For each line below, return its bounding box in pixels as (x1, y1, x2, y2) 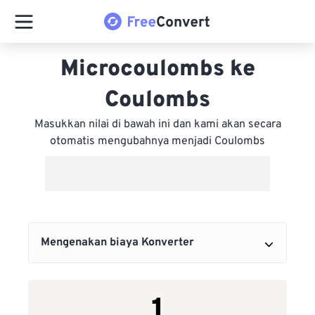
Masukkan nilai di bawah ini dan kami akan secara (34, 117, 281, 131)
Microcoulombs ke (60, 56, 255, 84)
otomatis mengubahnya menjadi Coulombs (50, 134, 265, 148)
